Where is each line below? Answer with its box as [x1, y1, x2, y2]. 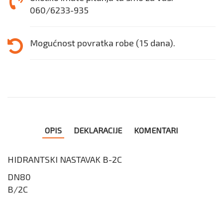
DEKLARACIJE [74, 125, 122, 135]
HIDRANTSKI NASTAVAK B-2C [7, 153, 122, 165]
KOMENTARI [134, 125, 178, 135]
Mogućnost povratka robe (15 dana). [30, 37, 175, 48]
